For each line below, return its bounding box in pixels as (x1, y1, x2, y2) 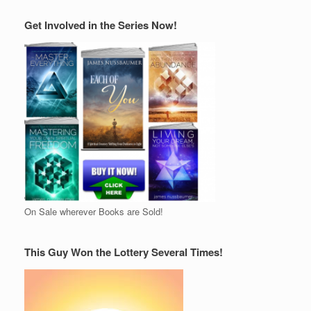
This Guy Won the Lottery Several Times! (24, 244, 223, 260)
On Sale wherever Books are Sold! (24, 205, 163, 219)
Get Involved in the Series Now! (24, 17, 177, 33)
